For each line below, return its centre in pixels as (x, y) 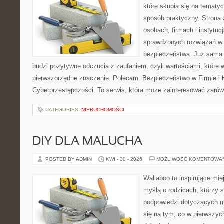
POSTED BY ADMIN (69, 159)
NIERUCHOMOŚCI (103, 110)
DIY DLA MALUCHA (87, 142)
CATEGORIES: (63, 110)
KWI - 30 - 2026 (124, 159)
